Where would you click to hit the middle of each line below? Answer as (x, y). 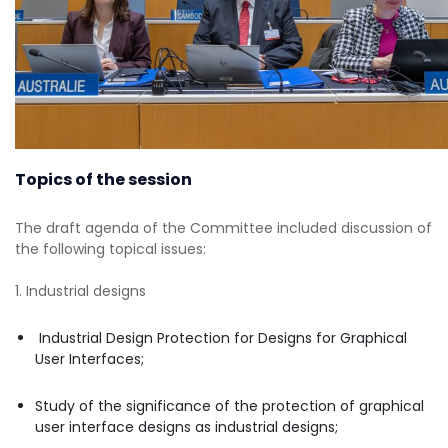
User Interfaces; (89, 358)
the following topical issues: (110, 248)
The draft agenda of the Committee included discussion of (223, 227)
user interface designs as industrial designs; (186, 426)
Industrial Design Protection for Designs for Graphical (221, 337)
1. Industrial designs (80, 290)
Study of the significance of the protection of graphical (229, 405)
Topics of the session (103, 179)
